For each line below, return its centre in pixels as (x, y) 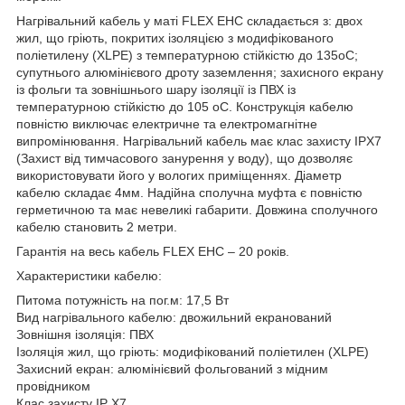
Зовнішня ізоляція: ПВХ (85, 334)
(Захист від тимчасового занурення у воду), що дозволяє (184, 158)
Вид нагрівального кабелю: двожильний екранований (174, 317)
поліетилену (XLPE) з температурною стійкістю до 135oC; (187, 55)
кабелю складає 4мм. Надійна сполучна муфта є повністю (189, 192)
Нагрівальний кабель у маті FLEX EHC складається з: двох (189, 20)
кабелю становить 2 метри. (97, 226)
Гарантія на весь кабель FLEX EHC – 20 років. (153, 251)
